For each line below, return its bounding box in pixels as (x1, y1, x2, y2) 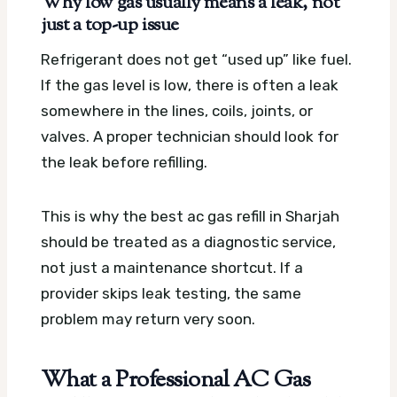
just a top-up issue (41, 12, 179, 40)
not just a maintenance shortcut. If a (41, 258, 303, 276)
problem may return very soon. (41, 309, 255, 328)
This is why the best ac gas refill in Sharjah (41, 206, 339, 225)
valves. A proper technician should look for (41, 127, 339, 145)
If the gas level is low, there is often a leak (41, 75, 339, 94)
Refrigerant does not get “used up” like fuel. (41, 50, 352, 68)
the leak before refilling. (41, 152, 207, 171)
